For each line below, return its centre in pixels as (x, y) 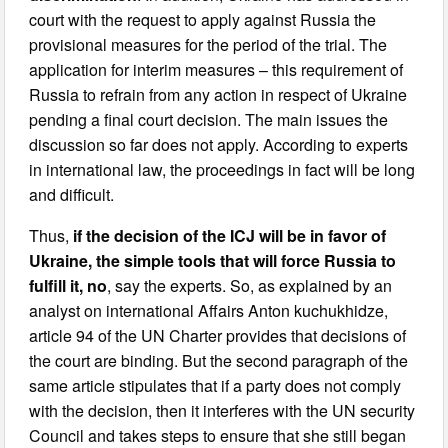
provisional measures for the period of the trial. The (208, 44)
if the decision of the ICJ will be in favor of (230, 235)
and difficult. (72, 194)
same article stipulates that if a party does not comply (215, 385)
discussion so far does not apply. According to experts (219, 144)
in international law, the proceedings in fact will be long (222, 169)
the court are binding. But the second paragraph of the (219, 360)
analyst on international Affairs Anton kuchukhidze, (209, 310)
